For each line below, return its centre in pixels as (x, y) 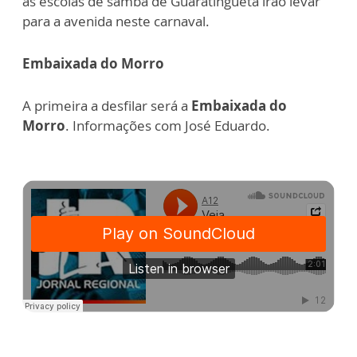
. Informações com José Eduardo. (168, 126)
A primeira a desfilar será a (107, 106)
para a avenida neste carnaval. (116, 21)
